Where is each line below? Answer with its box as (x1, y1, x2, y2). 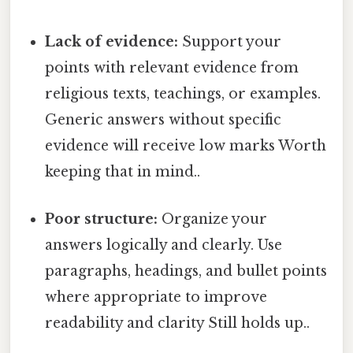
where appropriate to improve (45, 288, 268, 306)
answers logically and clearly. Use (45, 236, 283, 254)
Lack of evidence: (45, 33, 179, 51)
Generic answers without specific (45, 111, 282, 129)
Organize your (158, 210, 268, 228)
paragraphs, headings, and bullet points (45, 262, 328, 280)
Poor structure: (45, 210, 158, 228)
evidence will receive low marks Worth (45, 137, 327, 155)
